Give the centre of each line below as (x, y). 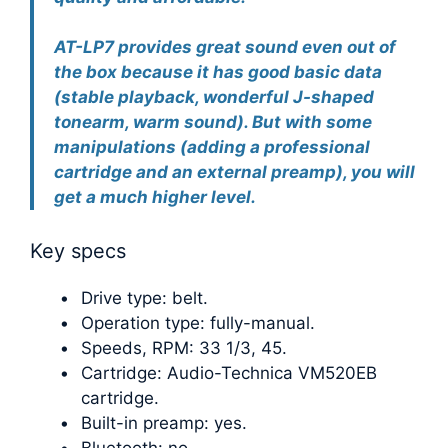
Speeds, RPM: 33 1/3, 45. (184, 347)
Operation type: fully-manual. (198, 322)
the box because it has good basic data (218, 72)
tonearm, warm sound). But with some (213, 122)
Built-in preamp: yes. (164, 422)
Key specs (78, 250)
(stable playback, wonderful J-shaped (214, 97)
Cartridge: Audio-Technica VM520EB (229, 372)
